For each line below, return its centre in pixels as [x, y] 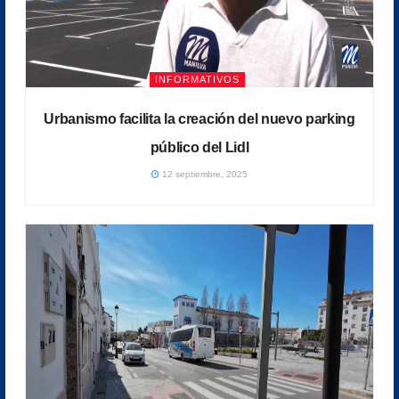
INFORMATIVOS [197, 79]
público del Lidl [199, 147]
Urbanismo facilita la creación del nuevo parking [199, 118]
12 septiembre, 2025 [203, 174]
